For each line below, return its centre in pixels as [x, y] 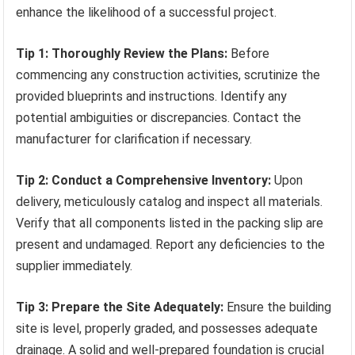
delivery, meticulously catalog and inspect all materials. [170, 202]
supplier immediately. [74, 266]
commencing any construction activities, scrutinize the [168, 75]
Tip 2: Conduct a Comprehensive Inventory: [144, 181]
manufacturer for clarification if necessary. [134, 139]
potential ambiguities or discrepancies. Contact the [159, 118]
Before [249, 54]
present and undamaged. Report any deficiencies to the [171, 245]
